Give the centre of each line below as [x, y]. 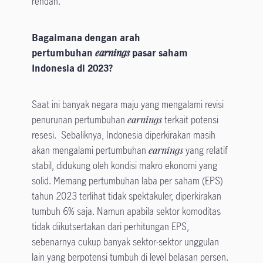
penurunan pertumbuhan [79, 120]
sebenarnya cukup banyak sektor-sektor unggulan [125, 242]
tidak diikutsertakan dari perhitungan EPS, [110, 227]
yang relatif [206, 151]
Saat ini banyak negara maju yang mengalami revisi [127, 105]
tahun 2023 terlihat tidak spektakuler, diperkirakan [126, 196]
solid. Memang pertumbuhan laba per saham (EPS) [127, 181]
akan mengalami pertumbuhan [90, 151]
